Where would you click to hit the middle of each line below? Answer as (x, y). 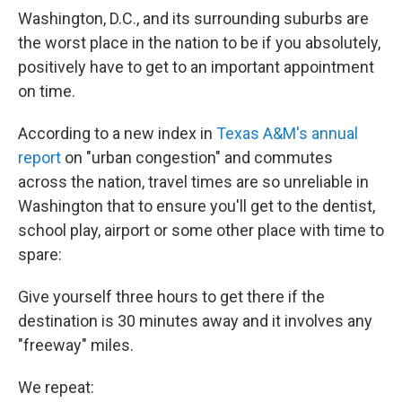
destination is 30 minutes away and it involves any (195, 321)
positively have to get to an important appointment (196, 67)
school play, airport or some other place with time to (201, 230)
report (39, 157)
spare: (40, 254)
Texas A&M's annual (287, 133)
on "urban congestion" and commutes (197, 157)
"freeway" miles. (76, 345)
